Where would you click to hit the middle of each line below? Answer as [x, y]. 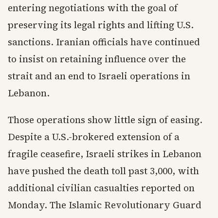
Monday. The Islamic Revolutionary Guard [105, 205]
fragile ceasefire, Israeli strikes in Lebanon [105, 154]
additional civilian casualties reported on [101, 188]
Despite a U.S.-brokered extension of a [94, 137]
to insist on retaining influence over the [97, 59]
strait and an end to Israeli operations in [99, 76]
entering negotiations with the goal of [93, 8]
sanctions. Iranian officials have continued [104, 42]
